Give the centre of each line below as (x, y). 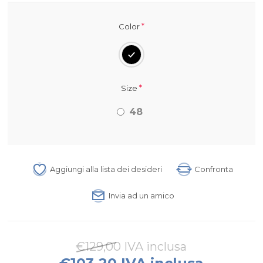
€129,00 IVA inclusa (131, 247)
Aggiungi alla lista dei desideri (106, 169)
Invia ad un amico (142, 196)
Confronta (214, 169)
